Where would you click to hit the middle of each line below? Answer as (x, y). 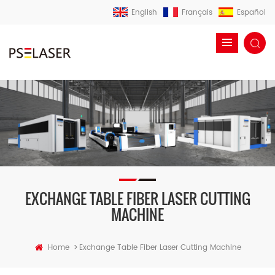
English (144, 13)
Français (197, 13)
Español (251, 13)
